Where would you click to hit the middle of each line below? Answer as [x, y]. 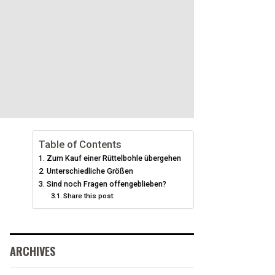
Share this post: [89, 196]
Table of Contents [80, 144]
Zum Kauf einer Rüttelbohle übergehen [114, 158]
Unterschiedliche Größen [91, 171]
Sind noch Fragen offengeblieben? [106, 184]
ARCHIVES [33, 251]
